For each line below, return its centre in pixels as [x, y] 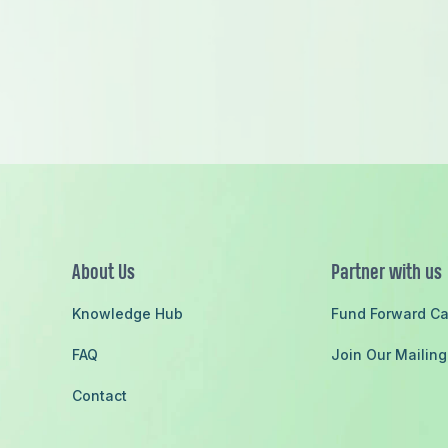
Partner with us [386, 273]
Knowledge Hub [127, 313]
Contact [99, 395]
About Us [103, 273]
